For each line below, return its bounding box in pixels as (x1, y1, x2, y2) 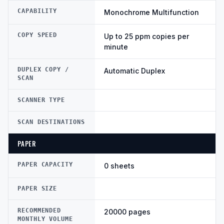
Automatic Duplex (104, 66, 165, 75)
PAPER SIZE (17, 185, 57, 192)
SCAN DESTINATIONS (17, 118, 85, 126)
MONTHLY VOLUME (17, 215, 73, 223)
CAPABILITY (17, 7, 57, 15)
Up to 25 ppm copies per (104, 32, 189, 41)
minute (104, 42, 128, 51)
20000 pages (104, 207, 150, 216)
